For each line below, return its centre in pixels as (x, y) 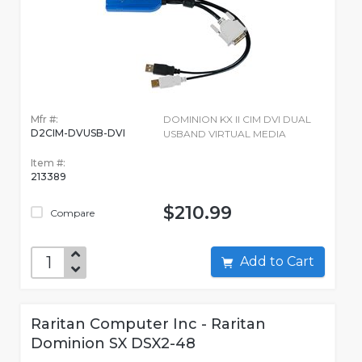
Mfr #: (44, 120)
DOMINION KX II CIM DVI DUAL (237, 120)
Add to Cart (301, 262)
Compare (71, 213)
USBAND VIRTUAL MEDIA (224, 134)
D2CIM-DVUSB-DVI (78, 133)
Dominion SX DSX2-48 (113, 344)
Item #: (48, 163)
